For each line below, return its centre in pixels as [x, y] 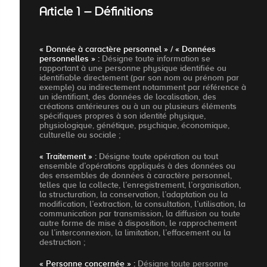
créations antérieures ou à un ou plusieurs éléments [138, 106]
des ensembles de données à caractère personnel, [136, 176]
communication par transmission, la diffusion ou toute [140, 214]
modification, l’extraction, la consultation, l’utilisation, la [142, 204]
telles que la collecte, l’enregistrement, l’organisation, [140, 185]
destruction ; [62, 242]
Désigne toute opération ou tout [157, 156]
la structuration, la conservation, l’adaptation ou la [133, 195]
